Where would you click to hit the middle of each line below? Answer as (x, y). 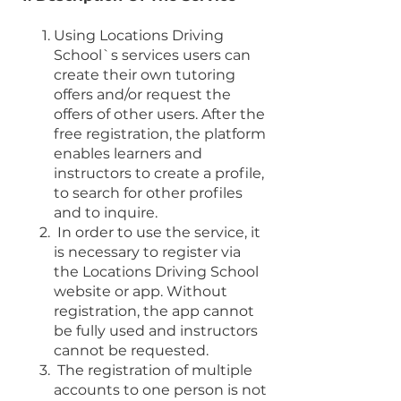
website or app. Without (141, 291)
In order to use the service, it (159, 232)
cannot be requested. (131, 350)
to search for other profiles (148, 192)
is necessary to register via (147, 252)
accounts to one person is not (160, 389)
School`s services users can (152, 55)
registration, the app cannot (154, 311)
